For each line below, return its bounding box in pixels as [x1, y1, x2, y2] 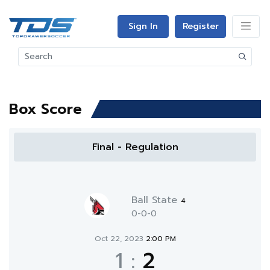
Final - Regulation [92, 140, 178, 154]
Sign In [128, 20, 158, 33]
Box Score [9, 98, 82, 120]
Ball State [131, 193, 181, 207]
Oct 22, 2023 [94, 233, 146, 244]
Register [182, 20, 219, 33]
